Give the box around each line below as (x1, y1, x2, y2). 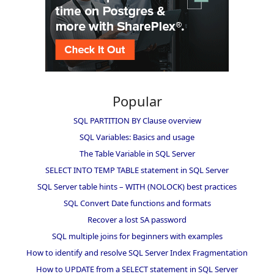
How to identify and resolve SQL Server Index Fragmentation (26, 247, 248, 259)
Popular (112, 92, 162, 111)
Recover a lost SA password (87, 214, 187, 226)
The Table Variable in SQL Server (79, 148, 195, 160)
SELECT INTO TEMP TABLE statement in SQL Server (45, 165, 229, 176)
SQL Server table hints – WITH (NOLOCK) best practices (37, 181, 237, 193)
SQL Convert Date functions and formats (63, 198, 211, 209)
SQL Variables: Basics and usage (80, 131, 194, 143)
